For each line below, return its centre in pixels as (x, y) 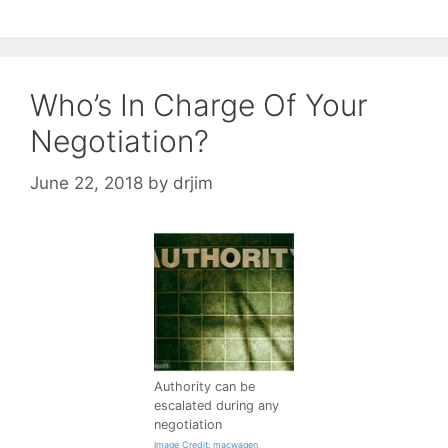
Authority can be (204, 386)
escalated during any (216, 405)
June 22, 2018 (86, 182)
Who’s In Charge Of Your (199, 105)
